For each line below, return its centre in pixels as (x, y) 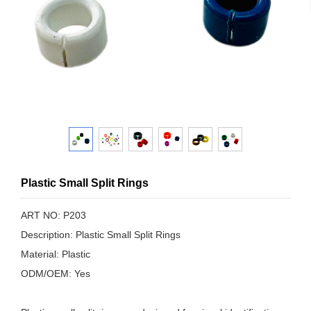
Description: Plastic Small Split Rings (101, 235)
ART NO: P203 (53, 215)
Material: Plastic (56, 254)
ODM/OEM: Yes (56, 274)
